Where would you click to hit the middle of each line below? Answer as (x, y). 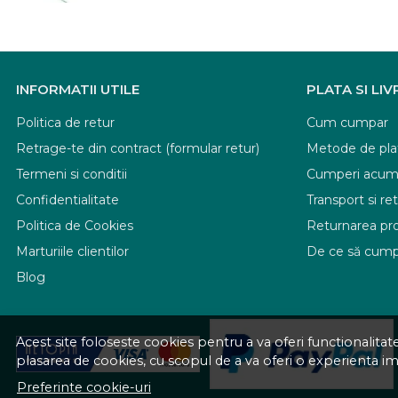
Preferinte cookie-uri (84, 387)
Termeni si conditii (72, 174)
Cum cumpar (347, 122)
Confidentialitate (68, 199)
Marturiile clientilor (72, 251)
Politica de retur (65, 122)
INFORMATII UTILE (78, 89)
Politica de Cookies (75, 225)
